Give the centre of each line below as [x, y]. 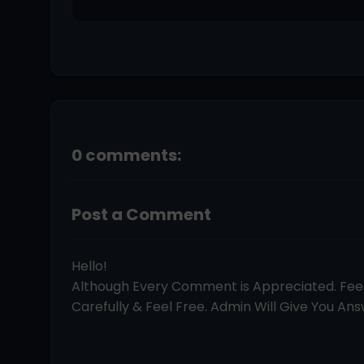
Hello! [89, 266]
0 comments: [126, 156]
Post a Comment [141, 214]
